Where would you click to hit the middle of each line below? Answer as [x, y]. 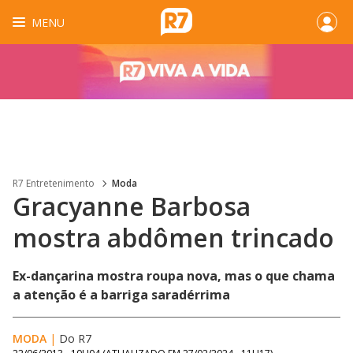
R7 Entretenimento [54, 183]
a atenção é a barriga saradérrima [121, 295]
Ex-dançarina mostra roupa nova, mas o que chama [174, 276]
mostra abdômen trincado [176, 238]
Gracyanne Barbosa [132, 206]
